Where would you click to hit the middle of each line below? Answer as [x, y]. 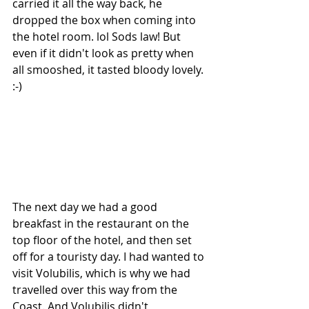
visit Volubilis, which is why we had [103, 273]
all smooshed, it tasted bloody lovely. [109, 69]
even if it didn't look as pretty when [104, 53]
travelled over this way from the [96, 290]
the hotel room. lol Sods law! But [98, 36]
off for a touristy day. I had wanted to [110, 257]
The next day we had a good [86, 207]
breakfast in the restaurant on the [102, 224]
